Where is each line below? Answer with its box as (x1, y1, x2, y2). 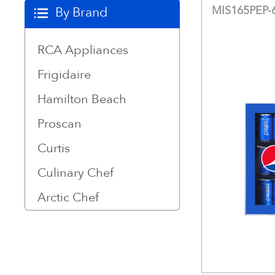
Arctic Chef (37, 189, 99, 206)
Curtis (37, 140, 70, 157)
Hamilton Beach (37, 91, 126, 107)
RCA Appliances (37, 42, 128, 58)
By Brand (55, 4, 107, 21)
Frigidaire (37, 66, 91, 83)
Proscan (37, 115, 82, 132)
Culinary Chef (37, 165, 114, 181)
